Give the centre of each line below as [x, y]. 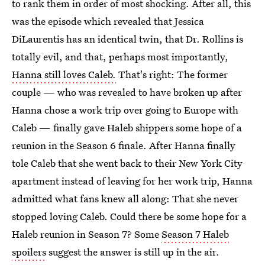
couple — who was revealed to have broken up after [127, 92]
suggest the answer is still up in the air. [133, 252]
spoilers [29, 252]
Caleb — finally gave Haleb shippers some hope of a [127, 127]
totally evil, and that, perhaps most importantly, [120, 56]
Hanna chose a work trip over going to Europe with [125, 110]
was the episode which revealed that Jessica [108, 21]
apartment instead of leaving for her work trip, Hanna [132, 181]
